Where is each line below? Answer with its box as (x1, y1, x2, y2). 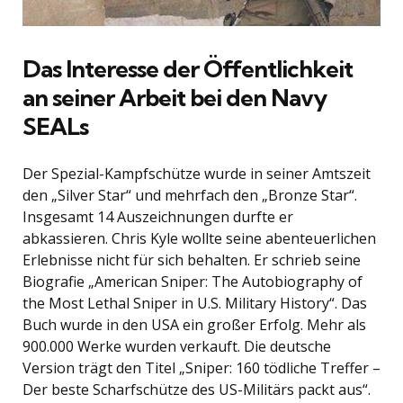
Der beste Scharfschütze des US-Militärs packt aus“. (22, 380, 371, 400)
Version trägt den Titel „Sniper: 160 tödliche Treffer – (22, 358, 381, 379)
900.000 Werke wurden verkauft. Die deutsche (22, 336, 331, 357)
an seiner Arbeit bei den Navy (22, 83, 327, 113)
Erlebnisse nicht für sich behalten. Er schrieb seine (22, 250, 361, 271)
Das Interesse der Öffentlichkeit (22, 54, 353, 85)
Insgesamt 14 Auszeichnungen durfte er (22, 207, 293, 228)
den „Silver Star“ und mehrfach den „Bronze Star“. (22, 185, 357, 206)
